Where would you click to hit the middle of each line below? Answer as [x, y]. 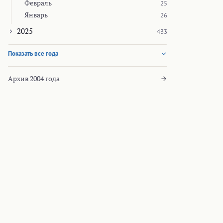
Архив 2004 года [34, 79]
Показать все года [33, 54]
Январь [36, 15]
